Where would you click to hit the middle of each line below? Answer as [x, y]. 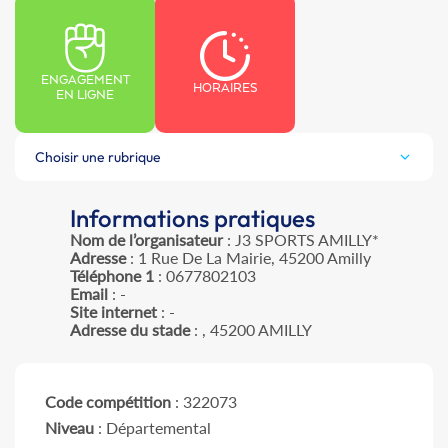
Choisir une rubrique [98, 157]
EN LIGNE [85, 96]
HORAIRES [225, 88]
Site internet [113, 312]
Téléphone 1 [111, 276]
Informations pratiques [192, 218]
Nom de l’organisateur [146, 240]
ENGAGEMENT [85, 81]
